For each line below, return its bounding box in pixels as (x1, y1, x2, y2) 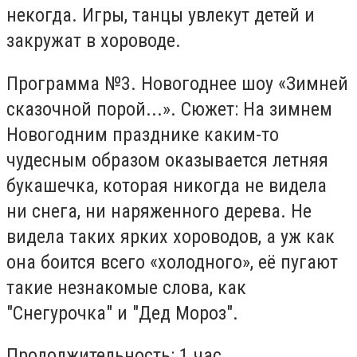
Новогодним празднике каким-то (6, 123, 279, 146)
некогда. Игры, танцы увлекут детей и (6, 3, 315, 26)
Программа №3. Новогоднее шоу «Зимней (6, 72, 348, 95)
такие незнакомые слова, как (6, 276, 246, 299)
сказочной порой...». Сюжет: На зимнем (6, 97, 332, 120)
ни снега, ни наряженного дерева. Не (6, 199, 312, 222)
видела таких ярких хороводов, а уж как (6, 225, 335, 248)
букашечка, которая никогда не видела (6, 174, 327, 197)
